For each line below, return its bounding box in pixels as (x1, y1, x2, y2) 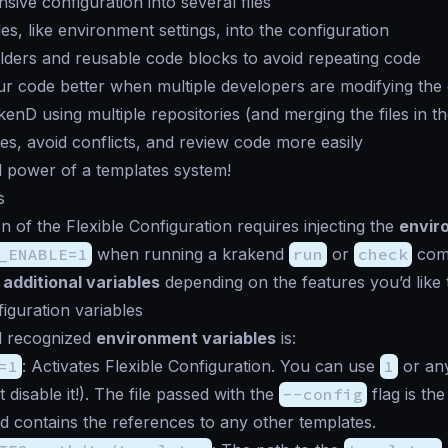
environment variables (96, 328, 276, 349)
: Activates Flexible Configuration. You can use (22, 356, 380, 377)
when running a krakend (92, 244, 289, 265)
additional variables (3, 272, 160, 293)
